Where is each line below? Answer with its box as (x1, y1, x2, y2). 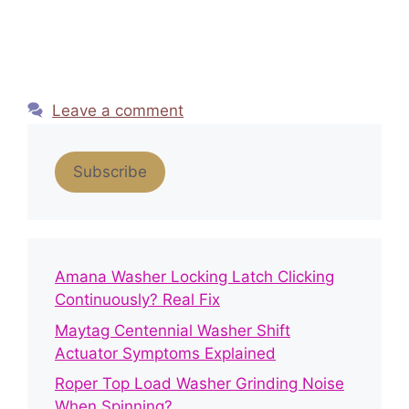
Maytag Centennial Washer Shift (55, 320, 290, 340)
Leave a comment (52, 101, 184, 120)
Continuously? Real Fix (55, 290, 220, 309)
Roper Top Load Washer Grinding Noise (55, 374, 344, 393)
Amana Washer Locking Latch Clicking (55, 267, 334, 286)
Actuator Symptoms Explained (55, 343, 276, 362)
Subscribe (73, 163, 147, 181)
